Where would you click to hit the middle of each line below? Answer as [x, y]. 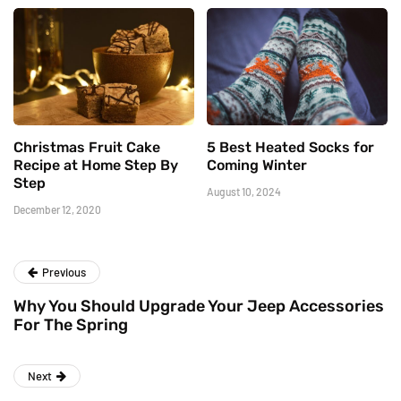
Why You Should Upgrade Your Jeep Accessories [199, 306]
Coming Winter [257, 165]
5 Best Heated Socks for [290, 147]
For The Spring [71, 324]
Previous [64, 272]
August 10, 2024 [244, 191]
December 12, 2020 [57, 209]
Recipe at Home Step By [96, 165]
